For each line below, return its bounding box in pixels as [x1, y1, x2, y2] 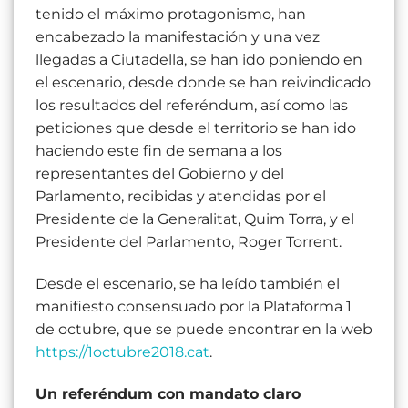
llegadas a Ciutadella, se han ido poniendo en [36, 51, 362, 69]
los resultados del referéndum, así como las [36, 97, 348, 115]
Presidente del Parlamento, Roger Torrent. [36, 233, 342, 251]
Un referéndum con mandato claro [36, 384, 301, 403]
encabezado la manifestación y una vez [36, 28, 320, 46]
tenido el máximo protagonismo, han [36, 5, 306, 24]
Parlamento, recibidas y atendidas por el [36, 188, 326, 206]
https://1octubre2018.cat [36, 342, 209, 361]
